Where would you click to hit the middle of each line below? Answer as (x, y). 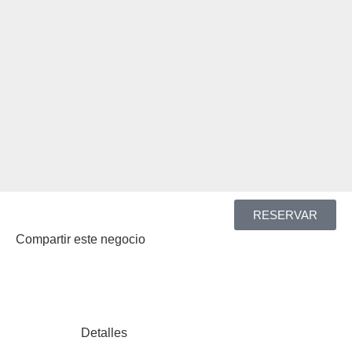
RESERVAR (285, 215)
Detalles (104, 333)
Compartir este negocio (80, 239)
